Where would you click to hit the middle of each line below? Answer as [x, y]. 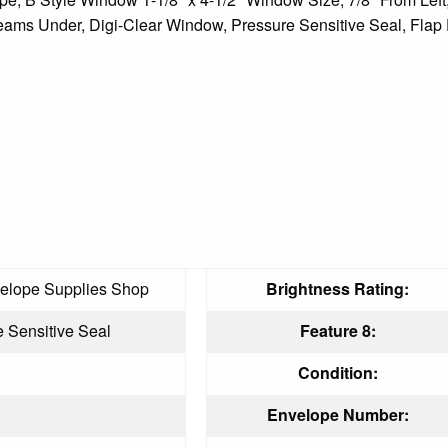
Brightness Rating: [337, 288]
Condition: [337, 372]
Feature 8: [337, 330]
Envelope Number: [337, 414]
